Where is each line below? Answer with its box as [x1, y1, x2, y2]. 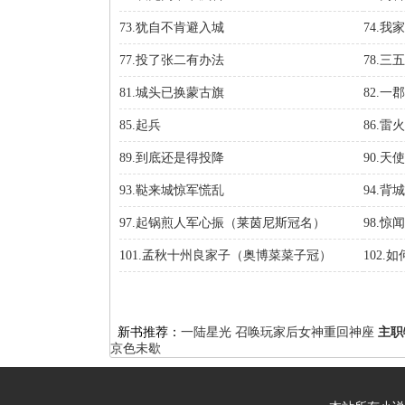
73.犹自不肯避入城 [119, 21, 224, 34]
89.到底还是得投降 [119, 151, 224, 165]
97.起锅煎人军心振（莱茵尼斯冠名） [119, 216, 325, 230]
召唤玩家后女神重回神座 [235, 325, 374, 339]
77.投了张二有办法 [119, 53, 224, 67]
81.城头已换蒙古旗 [119, 86, 224, 99]
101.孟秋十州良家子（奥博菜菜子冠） [119, 249, 332, 262]
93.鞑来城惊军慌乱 [119, 184, 224, 197]
